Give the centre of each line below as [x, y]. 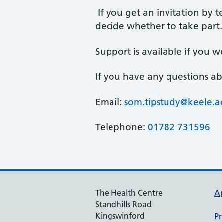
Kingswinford [120, 216]
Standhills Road [123, 204]
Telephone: [121, 127]
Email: [110, 102]
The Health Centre [129, 193]
